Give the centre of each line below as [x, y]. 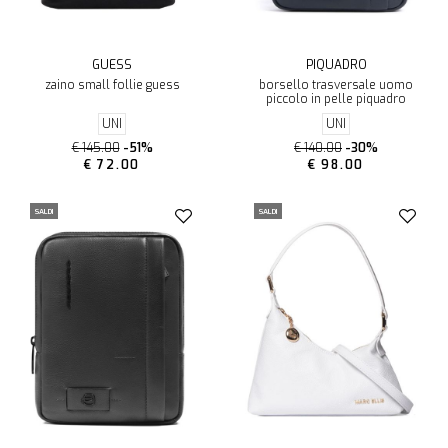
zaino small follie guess [112, 85]
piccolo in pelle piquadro [336, 99]
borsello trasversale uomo [336, 85]
